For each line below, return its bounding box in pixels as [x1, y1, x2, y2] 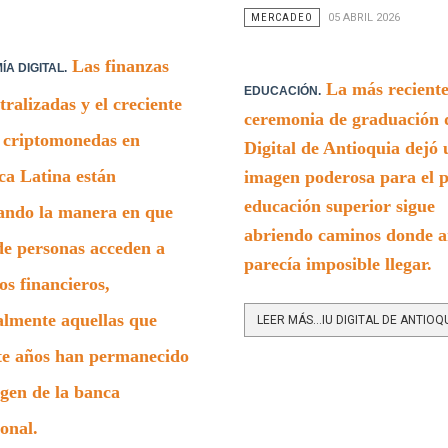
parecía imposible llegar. [243, 253, 432, 274]
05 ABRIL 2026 [327, 10, 400, 24]
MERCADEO [250, 10, 313, 24]
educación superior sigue [243, 195, 435, 216]
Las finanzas [66, 55, 169, 76]
